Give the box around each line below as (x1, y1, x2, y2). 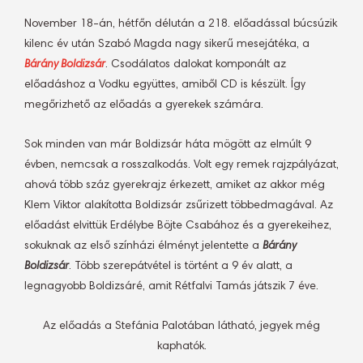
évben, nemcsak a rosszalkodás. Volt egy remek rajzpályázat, (24, 160, 339, 171)
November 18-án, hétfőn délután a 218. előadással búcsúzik (24, 19, 337, 30)
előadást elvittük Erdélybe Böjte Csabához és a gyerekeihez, (24, 220, 331, 232)
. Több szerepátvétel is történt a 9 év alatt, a (69, 261, 293, 272)
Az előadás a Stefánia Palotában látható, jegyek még (43, 321, 320, 332)
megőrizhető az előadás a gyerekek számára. (24, 100, 263, 111)
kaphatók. (156, 341, 207, 352)
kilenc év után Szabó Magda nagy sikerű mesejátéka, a (24, 39, 310, 50)
